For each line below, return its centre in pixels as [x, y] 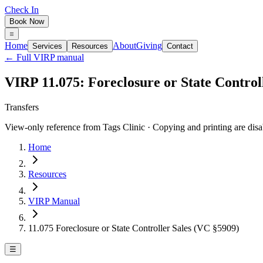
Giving [149, 45]
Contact [180, 46]
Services [47, 46]
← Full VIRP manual [44, 57]
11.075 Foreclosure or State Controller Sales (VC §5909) [134, 228]
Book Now [27, 21]
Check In [22, 10]
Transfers [22, 107]
